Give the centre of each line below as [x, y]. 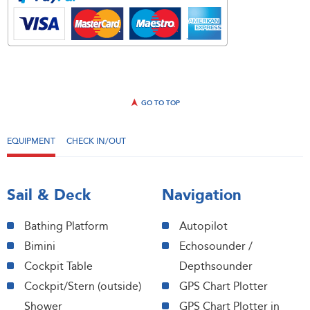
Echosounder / [216, 246]
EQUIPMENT [31, 141]
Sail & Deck [49, 195]
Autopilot [203, 226]
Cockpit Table [58, 266]
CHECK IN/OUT [96, 141]
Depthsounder [216, 266]
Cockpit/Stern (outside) [83, 286]
